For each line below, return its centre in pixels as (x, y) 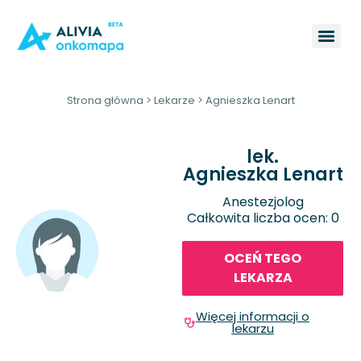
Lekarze (174, 100)
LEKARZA (263, 278)
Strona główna (105, 100)
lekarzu (253, 329)
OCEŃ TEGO (263, 259)
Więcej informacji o (253, 317)
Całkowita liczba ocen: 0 (263, 218)
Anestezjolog (263, 201)
